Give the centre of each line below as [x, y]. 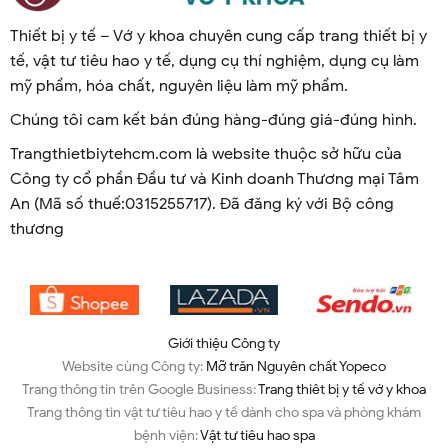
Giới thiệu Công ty [224, 342]
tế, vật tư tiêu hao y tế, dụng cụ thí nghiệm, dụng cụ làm [214, 61]
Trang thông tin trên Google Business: [140, 388]
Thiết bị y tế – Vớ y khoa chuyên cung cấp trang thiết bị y [218, 36]
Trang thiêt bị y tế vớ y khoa [342, 388]
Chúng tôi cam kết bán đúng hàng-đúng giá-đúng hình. [213, 120]
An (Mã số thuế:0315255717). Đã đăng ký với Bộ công [201, 204]
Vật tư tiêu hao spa [257, 434]
